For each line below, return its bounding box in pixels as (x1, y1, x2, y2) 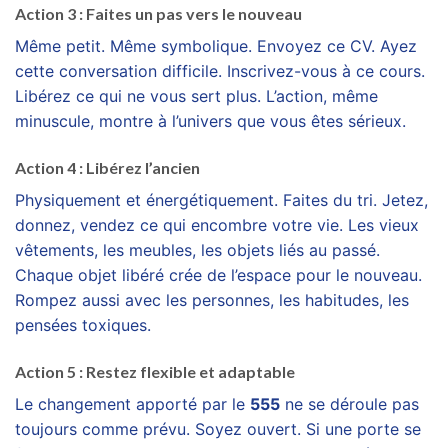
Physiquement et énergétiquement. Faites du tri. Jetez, (15, 190, 428, 211)
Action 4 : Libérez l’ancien (15, 158, 200, 178)
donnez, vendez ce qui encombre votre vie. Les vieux (15, 215, 419, 236)
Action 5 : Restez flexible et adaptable (15, 361, 295, 381)
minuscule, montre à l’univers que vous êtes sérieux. (15, 111, 406, 132)
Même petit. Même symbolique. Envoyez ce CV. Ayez (15, 36, 417, 57)
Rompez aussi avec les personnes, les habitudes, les (15, 290, 409, 311)
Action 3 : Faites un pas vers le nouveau (15, 4, 302, 24)
